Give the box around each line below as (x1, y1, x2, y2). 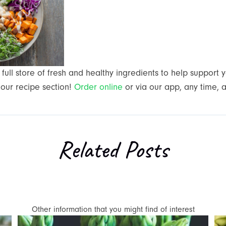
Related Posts (58, 134, 168, 164)
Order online (74, 82, 123, 92)
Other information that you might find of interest (31, 205, 195, 214)
